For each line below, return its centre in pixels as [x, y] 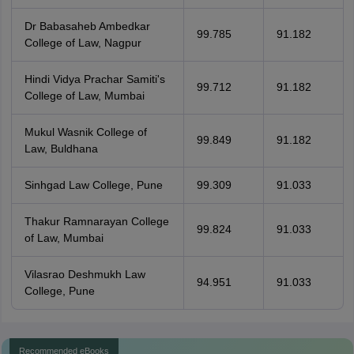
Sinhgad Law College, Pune [93, 185]
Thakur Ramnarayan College [96, 221]
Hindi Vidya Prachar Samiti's [94, 79]
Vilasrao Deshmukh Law [85, 274]
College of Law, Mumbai [84, 96]
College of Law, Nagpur [83, 43]
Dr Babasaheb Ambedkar [87, 26]
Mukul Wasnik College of [85, 132]
